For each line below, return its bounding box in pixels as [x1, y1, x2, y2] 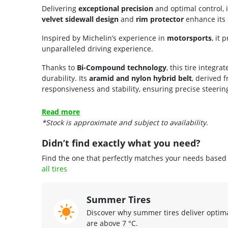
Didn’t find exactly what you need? [42, 137, 201, 149]
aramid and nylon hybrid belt [89, 73, 192, 83]
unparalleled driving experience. [42, 44, 153, 53]
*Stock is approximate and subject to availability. [42, 118, 208, 127]
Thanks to [42, 63, 77, 72]
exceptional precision [78, 4, 153, 13]
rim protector [136, 14, 184, 24]
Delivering [42, 4, 78, 13]
